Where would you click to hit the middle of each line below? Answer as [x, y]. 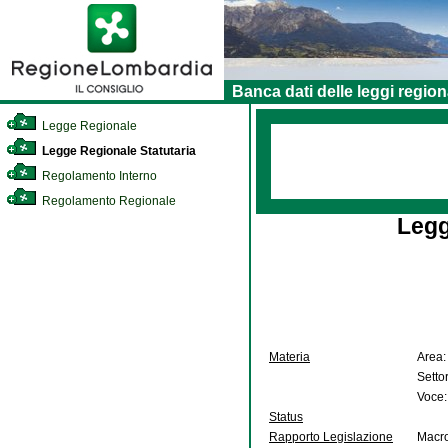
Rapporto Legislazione [331, 437]
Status [286, 417]
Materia [289, 357]
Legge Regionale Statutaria [117, 151]
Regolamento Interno [98, 176]
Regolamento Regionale [107, 201]
